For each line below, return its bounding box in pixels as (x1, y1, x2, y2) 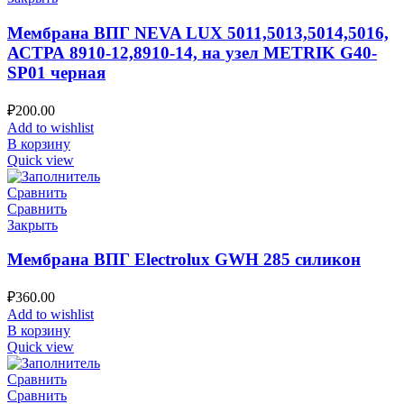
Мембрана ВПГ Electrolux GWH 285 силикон (7, 250, 361, 270)
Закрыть (7, 216, 58, 233)
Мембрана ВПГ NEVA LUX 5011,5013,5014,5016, (7, 23, 389, 42)
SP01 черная (7, 62, 106, 82)
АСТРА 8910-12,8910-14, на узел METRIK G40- (7, 42, 377, 62)
